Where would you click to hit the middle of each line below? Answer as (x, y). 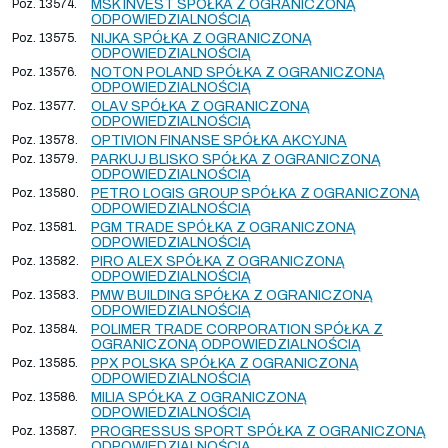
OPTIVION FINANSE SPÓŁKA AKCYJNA (219, 140)
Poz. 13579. (45, 158)
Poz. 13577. (44, 105)
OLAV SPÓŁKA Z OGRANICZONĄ (200, 106)
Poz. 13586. (45, 396)
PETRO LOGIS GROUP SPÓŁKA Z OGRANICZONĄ (255, 193)
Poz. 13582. (45, 260)
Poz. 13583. (45, 294)
